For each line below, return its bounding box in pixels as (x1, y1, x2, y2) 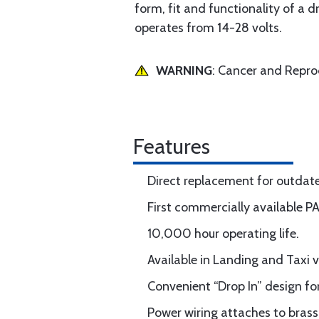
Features (133, 133, 210, 159)
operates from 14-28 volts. (135, 20, 282, 36)
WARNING (156, 63, 212, 78)
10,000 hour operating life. (147, 226, 299, 241)
